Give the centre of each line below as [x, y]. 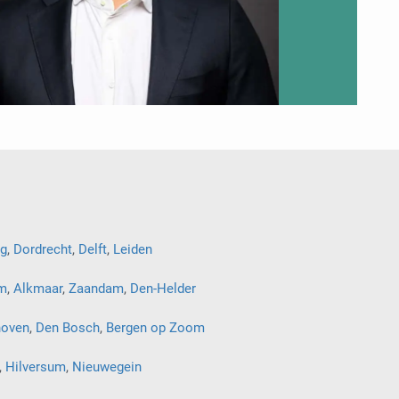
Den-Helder [163, 289]
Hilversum [36, 367]
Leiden [133, 250]
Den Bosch [68, 328]
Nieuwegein [107, 367]
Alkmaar [38, 289]
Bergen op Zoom [155, 328]
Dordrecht [43, 250]
